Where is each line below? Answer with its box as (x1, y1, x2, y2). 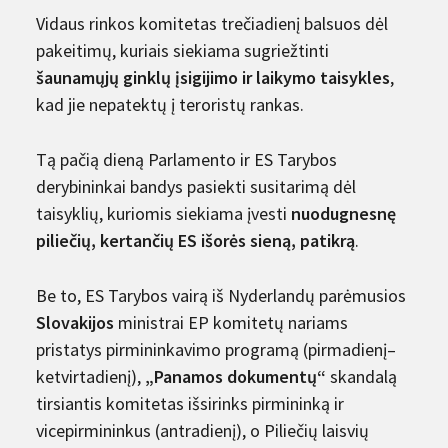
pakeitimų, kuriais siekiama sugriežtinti (36, 38, 329, 62)
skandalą (326, 364, 397, 388)
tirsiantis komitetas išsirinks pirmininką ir (36, 391, 344, 415)
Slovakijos (36, 310, 114, 334)
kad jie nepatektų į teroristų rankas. (36, 92, 304, 116)
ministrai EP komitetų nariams (114, 310, 348, 334)
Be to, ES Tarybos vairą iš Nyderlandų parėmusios (36, 283, 406, 307)
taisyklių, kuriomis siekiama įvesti (36, 201, 291, 225)
